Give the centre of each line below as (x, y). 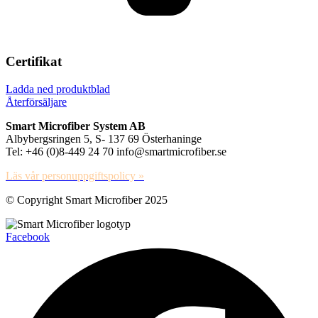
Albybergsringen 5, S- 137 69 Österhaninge (104, 138)
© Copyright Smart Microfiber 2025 (87, 199)
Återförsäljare (36, 102)
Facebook (28, 236)
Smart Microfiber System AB (76, 126)
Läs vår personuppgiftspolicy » (75, 175)
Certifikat (34, 61)
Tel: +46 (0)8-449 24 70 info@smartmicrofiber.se (116, 151)
